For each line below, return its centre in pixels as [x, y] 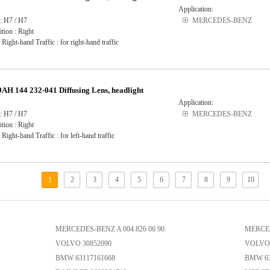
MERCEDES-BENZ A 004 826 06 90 [110, 229]
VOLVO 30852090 [84, 243]
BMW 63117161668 [86, 258]
